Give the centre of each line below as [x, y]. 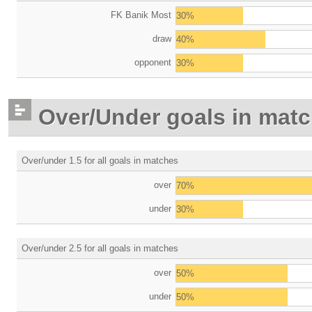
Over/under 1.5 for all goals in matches [100, 160]
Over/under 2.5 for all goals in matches [100, 248]
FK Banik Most [141, 15]
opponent [153, 62]
